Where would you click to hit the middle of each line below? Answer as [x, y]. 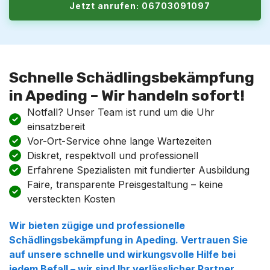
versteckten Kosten [71, 199]
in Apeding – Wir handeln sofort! [127, 96]
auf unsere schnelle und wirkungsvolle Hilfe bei [122, 254]
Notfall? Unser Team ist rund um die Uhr [121, 112]
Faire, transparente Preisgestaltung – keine [125, 184]
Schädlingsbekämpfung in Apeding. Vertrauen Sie [128, 240]
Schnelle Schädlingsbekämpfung [132, 77]
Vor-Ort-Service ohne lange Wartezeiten [119, 141]
